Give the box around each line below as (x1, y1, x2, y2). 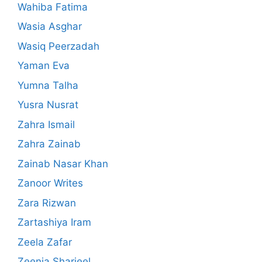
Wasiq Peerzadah (18, 40, 99, 52)
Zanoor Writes (18, 177, 83, 189)
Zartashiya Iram (18, 216, 91, 229)
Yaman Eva (18, 60, 70, 72)
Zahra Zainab (18, 138, 81, 150)
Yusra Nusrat (18, 99, 78, 111)
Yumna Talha (18, 79, 78, 91)
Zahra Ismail (18, 118, 75, 130)
